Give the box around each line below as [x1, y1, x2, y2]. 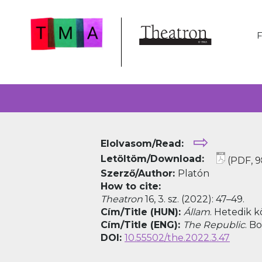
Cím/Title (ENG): [101, 219, 183, 230]
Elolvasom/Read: [101, 138, 184, 149]
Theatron [101, 194, 143, 205]
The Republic [183, 219, 245, 230]
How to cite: [101, 181, 161, 192]
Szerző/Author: [101, 168, 178, 179]
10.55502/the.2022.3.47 [125, 232, 230, 243]
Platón [178, 168, 209, 179]
